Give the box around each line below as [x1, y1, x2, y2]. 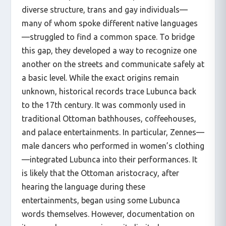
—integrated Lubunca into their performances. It [21, 155, 197, 164]
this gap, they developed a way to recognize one [21, 46, 197, 55]
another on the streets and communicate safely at [21, 60, 204, 69]
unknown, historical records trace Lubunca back [21, 87, 196, 96]
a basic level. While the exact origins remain [21, 73, 179, 83]
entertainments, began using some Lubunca [21, 196, 180, 205]
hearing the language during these [21, 182, 145, 192]
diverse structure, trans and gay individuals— [21, 5, 188, 15]
